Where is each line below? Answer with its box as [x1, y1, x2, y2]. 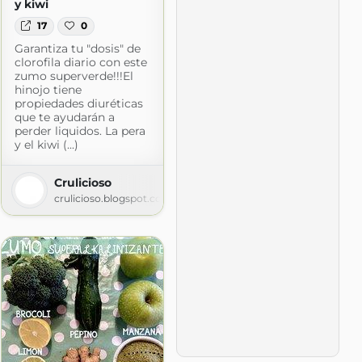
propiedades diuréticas [14, 95, 143, 111]
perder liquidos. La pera [14, 123, 145, 138]
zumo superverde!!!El [14, 68, 133, 83]
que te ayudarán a [14, 109, 115, 124]
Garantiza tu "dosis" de [14, 40, 141, 56]
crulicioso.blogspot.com [53, 192, 172, 204]
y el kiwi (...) [14, 137, 78, 152]
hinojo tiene [14, 82, 82, 97]
